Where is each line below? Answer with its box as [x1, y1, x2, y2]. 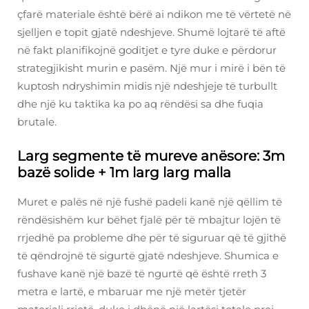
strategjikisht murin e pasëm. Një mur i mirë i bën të [17, 61, 286, 75]
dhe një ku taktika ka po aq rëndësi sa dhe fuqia [17, 97, 263, 111]
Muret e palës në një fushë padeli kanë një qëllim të [17, 195, 282, 209]
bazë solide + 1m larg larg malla [17, 164, 231, 181]
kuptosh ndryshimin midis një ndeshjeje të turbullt [17, 79, 277, 93]
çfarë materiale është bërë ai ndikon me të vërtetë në [17, 8, 291, 21]
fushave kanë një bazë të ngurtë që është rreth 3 [17, 267, 266, 281]
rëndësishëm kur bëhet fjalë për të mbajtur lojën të [17, 213, 281, 227]
